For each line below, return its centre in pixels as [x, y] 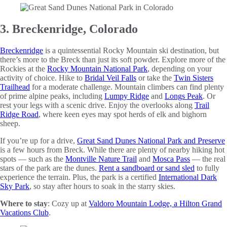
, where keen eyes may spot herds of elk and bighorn [123, 114]
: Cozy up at [68, 203]
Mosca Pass [171, 159]
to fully [207, 168]
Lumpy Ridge [127, 96]
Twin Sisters [194, 78]
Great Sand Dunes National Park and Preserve [151, 140]
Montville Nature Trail [101, 159]
